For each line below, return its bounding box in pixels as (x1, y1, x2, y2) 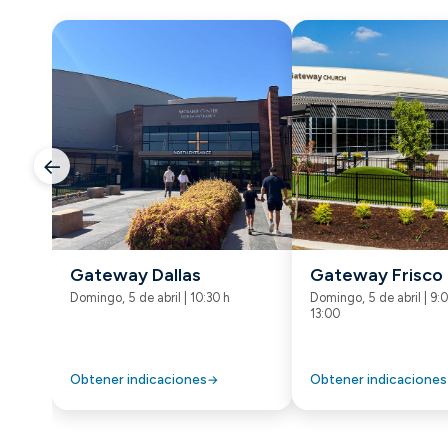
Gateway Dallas (70, 264, 201, 287)
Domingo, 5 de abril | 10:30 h (70, 289, 230, 305)
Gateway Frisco (310, 264, 443, 287)
